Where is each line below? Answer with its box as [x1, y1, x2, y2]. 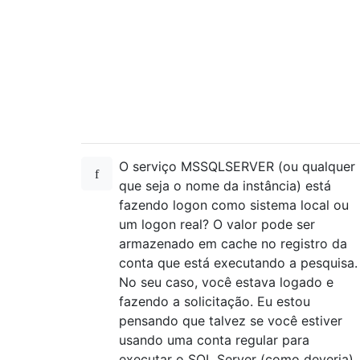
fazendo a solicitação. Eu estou [119, 293, 310, 309]
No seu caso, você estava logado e [119, 274, 333, 290]
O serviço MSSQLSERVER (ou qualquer [119, 158, 355, 174]
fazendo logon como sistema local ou [119, 197, 349, 213]
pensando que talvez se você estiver [119, 313, 342, 329]
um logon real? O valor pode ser [119, 216, 315, 232]
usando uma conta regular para [119, 332, 309, 348]
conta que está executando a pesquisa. [119, 255, 358, 271]
